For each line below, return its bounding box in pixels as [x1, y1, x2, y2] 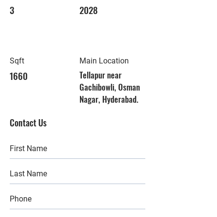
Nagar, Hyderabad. [79, 93, 139, 105]
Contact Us [10, 116, 46, 129]
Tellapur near [79, 69, 122, 81]
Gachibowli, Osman [79, 81, 140, 93]
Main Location [79, 56, 129, 65]
